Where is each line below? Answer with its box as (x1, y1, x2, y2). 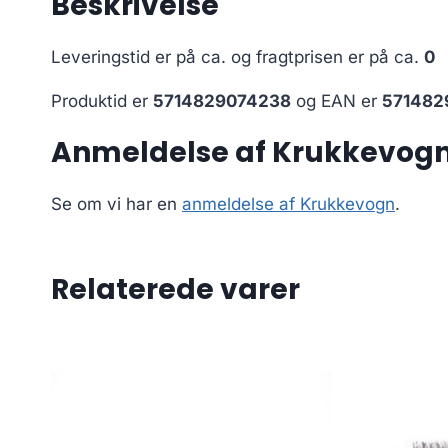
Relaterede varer (51, 270, 300, 310)
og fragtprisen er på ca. (231, 47, 424, 68)
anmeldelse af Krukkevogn (182, 194, 395, 215)
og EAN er (291, 91, 382, 112)
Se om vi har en (51, 194, 182, 215)
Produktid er (51, 91, 153, 112)
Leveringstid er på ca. (51, 47, 231, 68)
